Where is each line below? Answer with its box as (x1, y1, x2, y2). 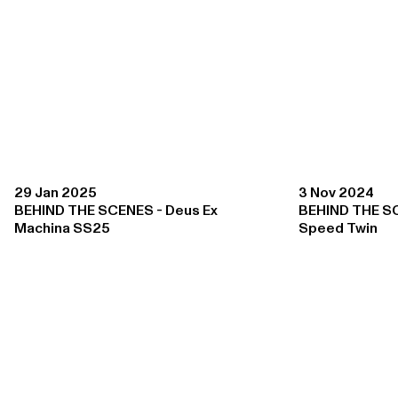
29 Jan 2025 (14, 185, 98, 200)
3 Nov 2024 (298, 185, 375, 200)
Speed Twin (298, 220, 378, 235)
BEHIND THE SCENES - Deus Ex (14, 203, 219, 218)
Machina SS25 (14, 220, 111, 235)
